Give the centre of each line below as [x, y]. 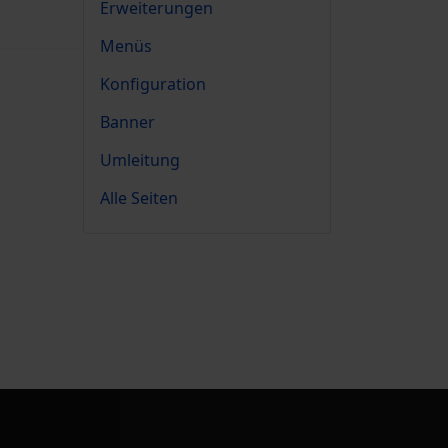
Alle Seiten [139, 198]
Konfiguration [153, 84]
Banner [127, 122]
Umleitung [140, 160]
